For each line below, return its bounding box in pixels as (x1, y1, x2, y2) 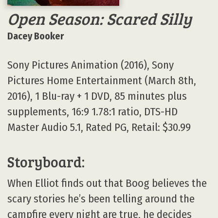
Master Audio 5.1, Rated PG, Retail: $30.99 (7, 120, 191, 134)
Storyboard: (7, 152, 85, 172)
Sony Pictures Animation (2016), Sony (7, 58, 174, 72)
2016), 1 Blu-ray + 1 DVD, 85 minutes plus (7, 89, 187, 103)
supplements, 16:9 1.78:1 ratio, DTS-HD (7, 105, 178, 118)
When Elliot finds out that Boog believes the (7, 177, 207, 190)
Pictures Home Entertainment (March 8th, (7, 73, 196, 87)
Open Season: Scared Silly (7, 7, 192, 29)
